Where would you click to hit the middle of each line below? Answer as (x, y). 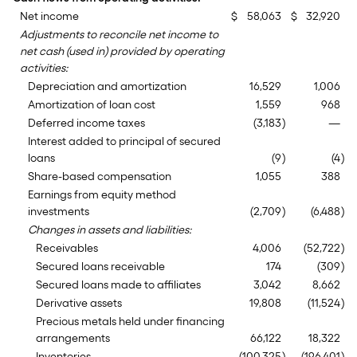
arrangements (73, 338)
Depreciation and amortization (107, 86)
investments (59, 212)
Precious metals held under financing (130, 322)
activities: (44, 68)
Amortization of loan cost (92, 105)
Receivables (67, 248)
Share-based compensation (100, 177)
